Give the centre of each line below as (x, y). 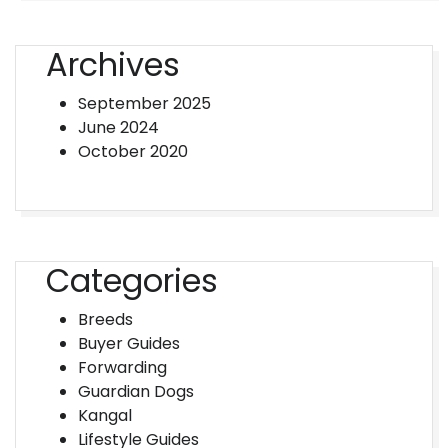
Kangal (105, 415)
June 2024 (118, 127)
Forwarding (122, 367)
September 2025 (144, 103)
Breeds (105, 319)
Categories (132, 280)
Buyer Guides (129, 343)
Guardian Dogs (136, 391)
